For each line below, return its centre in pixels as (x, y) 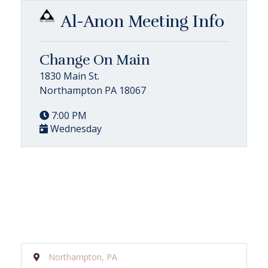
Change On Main (95, 60)
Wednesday (75, 128)
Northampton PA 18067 (93, 90)
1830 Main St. (69, 76)
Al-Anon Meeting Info (142, 21)
